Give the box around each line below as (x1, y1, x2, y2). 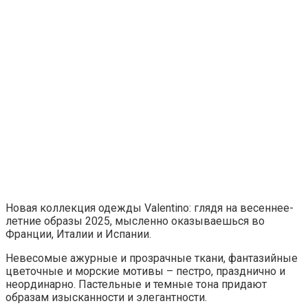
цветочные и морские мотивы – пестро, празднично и (5, 264, 285, 278)
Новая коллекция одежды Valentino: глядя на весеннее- (5, 201, 294, 214)
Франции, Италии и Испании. (5, 227, 151, 241)
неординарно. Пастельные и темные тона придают (5, 277, 267, 291)
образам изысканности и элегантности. (5, 290, 207, 304)
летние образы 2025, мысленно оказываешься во (5, 214, 265, 228)
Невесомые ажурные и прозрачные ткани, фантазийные (5, 251, 298, 265)
